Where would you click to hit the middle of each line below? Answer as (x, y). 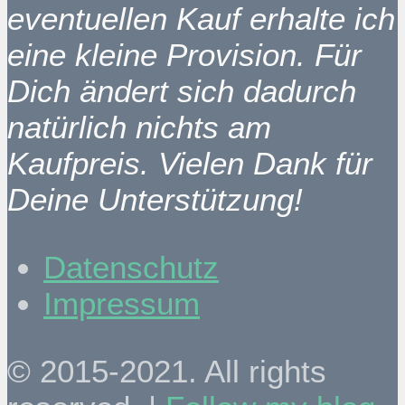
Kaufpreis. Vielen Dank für (190, 163)
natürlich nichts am (139, 127)
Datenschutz (131, 267)
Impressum (122, 303)
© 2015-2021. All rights (167, 372)
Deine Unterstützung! (155, 199)
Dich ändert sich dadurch (182, 90)
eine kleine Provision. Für (184, 54)
